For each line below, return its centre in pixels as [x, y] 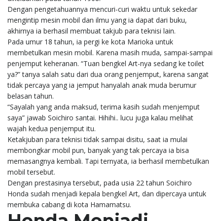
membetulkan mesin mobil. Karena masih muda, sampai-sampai [110, 52]
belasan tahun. [31, 96]
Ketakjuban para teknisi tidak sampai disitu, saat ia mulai [97, 139]
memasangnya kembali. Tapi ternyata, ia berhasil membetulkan [108, 161]
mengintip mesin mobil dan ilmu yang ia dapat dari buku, [97, 20]
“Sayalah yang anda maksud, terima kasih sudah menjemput [104, 107]
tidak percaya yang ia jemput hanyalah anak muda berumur [102, 85]
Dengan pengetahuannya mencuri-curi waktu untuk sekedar [102, 9]
